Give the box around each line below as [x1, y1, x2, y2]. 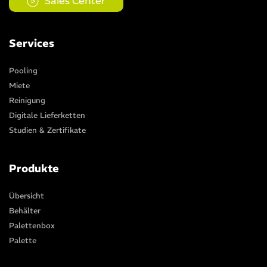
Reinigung [9, 95, 45, 105]
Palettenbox [9, 220, 55, 231]
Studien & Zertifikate [9, 125, 86, 135]
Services [9, 36, 54, 50]
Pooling [9, 65, 38, 76]
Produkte [9, 161, 59, 175]
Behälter [9, 205, 41, 216]
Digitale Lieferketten [9, 110, 85, 120]
